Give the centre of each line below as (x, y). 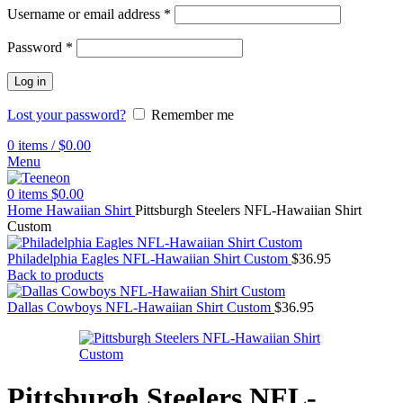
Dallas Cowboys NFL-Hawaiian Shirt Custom (141, 307)
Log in (30, 81)
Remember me (193, 115)
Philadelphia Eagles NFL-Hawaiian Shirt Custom (149, 259)
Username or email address (85, 14)
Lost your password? (67, 115)
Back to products (55, 275)
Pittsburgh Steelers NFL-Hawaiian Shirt (248, 210)
